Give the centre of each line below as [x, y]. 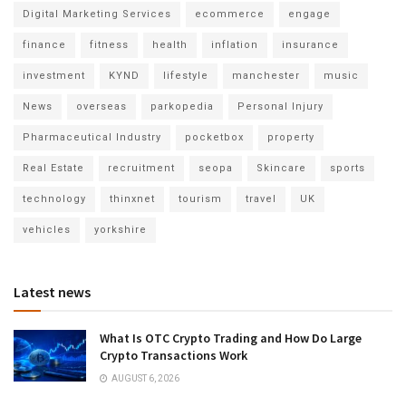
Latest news [52, 291]
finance [44, 44]
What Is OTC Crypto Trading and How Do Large [231, 338]
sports [348, 168]
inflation [235, 44]
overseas [101, 106]
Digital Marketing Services [97, 14]
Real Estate [53, 168]
